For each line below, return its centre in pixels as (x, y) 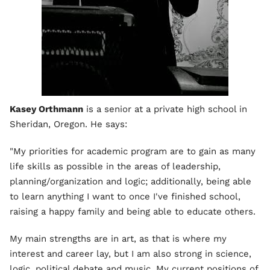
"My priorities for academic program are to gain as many (133, 152)
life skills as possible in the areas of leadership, (115, 167)
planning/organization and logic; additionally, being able (130, 182)
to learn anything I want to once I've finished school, (125, 197)
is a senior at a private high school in (165, 109)
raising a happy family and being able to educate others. (133, 212)
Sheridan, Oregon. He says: (68, 124)
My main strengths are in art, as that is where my (118, 239)
